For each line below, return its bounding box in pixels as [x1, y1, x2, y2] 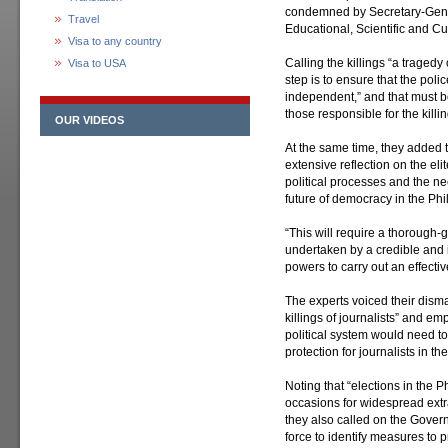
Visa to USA [68, 57, 126, 69]
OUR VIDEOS [55, 114, 124, 126]
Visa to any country [68, 35, 162, 47]
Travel [68, 13, 99, 25]
